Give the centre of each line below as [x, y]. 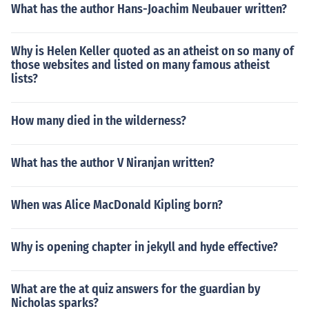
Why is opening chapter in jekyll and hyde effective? [144, 247]
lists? [24, 79]
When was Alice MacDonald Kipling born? [117, 205]
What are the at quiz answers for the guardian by [136, 289]
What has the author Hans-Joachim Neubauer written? [149, 9]
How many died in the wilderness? [99, 121]
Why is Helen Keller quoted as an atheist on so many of [152, 51]
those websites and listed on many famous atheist [140, 65]
